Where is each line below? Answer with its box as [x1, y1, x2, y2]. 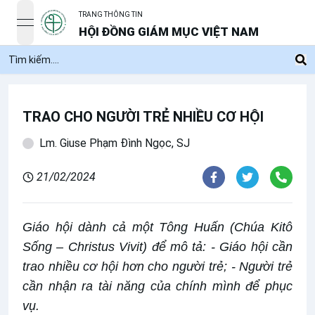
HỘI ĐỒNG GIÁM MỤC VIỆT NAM [79, 24, 259, 39]
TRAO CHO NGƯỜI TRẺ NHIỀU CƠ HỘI [22, 108, 264, 125]
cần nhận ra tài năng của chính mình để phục [22, 279, 292, 293]
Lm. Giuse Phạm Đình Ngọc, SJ [39, 136, 190, 150]
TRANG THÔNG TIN [79, 10, 143, 18]
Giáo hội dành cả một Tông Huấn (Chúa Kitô [22, 220, 292, 234]
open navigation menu [24, 22, 124, 34]
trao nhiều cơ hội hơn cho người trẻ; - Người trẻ [22, 259, 292, 274]
